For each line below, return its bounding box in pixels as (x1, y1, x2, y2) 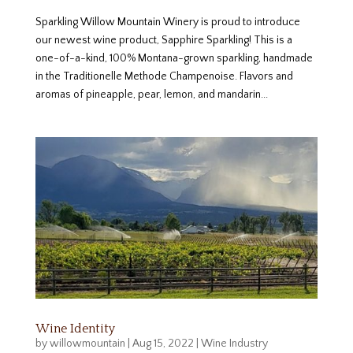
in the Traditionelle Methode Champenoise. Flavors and (35, 69, 293, 83)
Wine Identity (35, 321, 115, 336)
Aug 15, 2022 (132, 336, 194, 350)
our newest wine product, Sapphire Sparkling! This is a (35, 33, 292, 46)
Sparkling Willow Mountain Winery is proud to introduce (35, 15, 300, 28)
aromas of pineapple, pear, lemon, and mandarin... (35, 87, 268, 101)
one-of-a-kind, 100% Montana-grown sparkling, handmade (35, 51, 313, 65)
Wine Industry (200, 336, 268, 350)
